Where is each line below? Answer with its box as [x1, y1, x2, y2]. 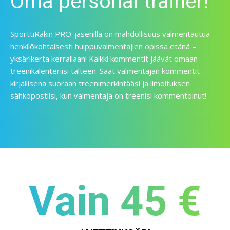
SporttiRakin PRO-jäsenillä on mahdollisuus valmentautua [10, 29, 210, 39]
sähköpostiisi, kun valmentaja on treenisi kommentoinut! [10, 90, 206, 101]
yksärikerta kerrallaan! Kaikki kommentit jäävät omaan [10, 53, 198, 64]
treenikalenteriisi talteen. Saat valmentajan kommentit [10, 66, 200, 76]
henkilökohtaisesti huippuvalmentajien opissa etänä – [10, 41, 196, 51]
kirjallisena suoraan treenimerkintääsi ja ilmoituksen [10, 78, 190, 88]
